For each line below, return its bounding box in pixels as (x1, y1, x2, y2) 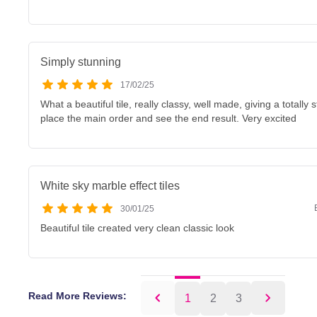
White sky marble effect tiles (40, 180, 180, 192)
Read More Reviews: (28, 289, 127, 301)
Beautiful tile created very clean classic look (40, 222, 234, 234)
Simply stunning (40, 56, 121, 68)
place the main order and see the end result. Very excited (40, 113, 296, 124)
